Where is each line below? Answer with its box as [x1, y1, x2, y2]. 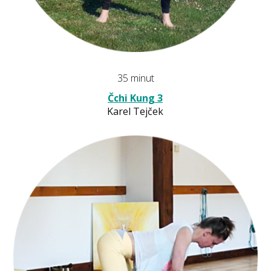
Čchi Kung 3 [108, 91, 163, 105]
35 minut [117, 71, 154, 85]
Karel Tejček [107, 104, 164, 118]
